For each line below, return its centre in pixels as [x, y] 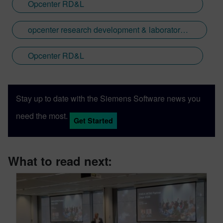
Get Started [93, 120]
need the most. [42, 115]
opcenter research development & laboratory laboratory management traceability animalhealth [184, 29]
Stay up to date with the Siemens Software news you [108, 98]
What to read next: [60, 161]
